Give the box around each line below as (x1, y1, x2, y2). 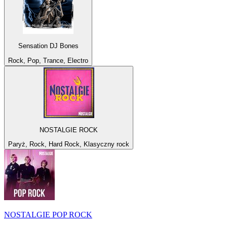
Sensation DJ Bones (18, 42, 79, 50)
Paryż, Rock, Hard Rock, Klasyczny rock (8, 140, 129, 148)
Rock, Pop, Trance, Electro (8, 56, 88, 64)
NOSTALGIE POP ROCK (4, 210, 92, 219)
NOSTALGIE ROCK (40, 126, 98, 134)
